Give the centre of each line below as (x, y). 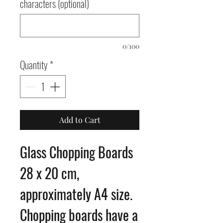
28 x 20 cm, (50, 173)
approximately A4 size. (78, 194)
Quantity (34, 65)
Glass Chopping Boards (76, 152)
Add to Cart (80, 120)
